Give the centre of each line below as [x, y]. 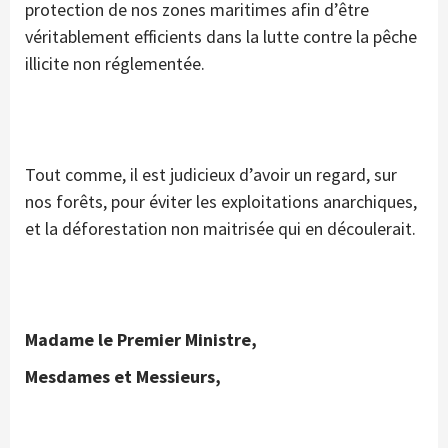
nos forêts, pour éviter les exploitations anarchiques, [221, 202]
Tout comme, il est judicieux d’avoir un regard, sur [211, 175]
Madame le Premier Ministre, [141, 340]
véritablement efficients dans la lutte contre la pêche [221, 37]
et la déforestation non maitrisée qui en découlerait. [220, 229]
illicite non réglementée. [115, 64]
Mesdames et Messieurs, [123, 377]
